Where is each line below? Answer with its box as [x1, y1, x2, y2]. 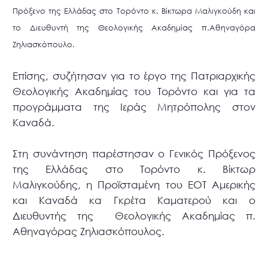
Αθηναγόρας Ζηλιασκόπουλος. [13, 225, 165, 238]
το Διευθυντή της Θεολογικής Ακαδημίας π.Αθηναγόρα [13, 23, 255, 33]
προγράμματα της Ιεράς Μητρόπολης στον [13, 100, 255, 114]
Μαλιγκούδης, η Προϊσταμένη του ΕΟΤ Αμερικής [13, 178, 255, 191]
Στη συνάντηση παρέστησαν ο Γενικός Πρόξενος [13, 147, 255, 160]
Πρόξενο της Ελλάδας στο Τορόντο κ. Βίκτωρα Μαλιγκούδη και [13, 6, 255, 17]
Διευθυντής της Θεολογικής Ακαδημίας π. [13, 209, 255, 223]
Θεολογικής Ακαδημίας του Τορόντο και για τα [13, 85, 255, 98]
